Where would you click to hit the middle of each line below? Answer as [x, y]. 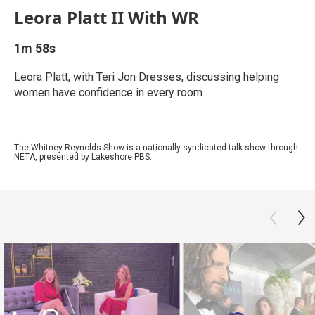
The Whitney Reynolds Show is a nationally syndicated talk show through [156, 148]
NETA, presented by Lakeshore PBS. [83, 157]
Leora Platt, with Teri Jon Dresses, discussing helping [147, 77]
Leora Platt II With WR [107, 17]
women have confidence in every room [108, 92]
